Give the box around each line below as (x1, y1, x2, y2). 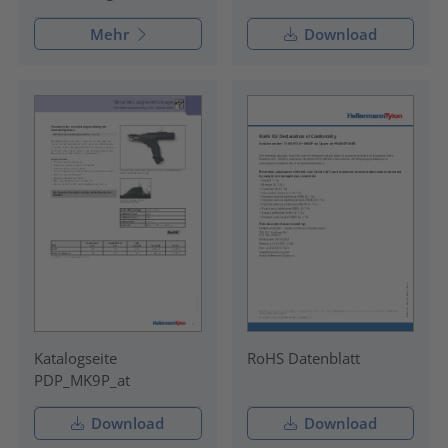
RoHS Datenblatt (246, 348, 360, 369)
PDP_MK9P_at (33, 370, 130, 391)
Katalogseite (33, 348, 117, 369)
